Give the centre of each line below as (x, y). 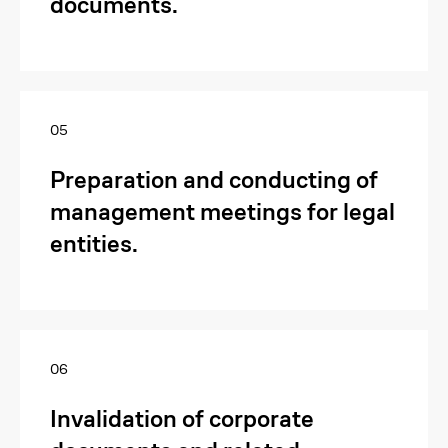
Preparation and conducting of (214, 180)
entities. (94, 244)
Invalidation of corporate (182, 419)
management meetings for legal (222, 212)
